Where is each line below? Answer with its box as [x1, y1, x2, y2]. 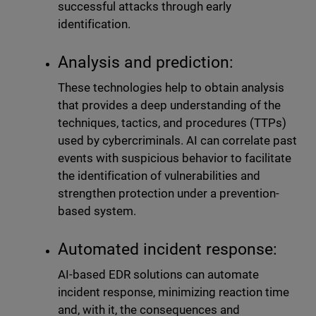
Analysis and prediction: [57, 53, 238, 73]
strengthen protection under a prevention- [57, 186, 280, 201]
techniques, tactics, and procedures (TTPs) [57, 116, 287, 130]
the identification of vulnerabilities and [57, 169, 261, 183]
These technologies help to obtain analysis [57, 80, 285, 95]
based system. [57, 204, 139, 219]
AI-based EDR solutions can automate [57, 267, 260, 282]
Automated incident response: [57, 240, 277, 260]
